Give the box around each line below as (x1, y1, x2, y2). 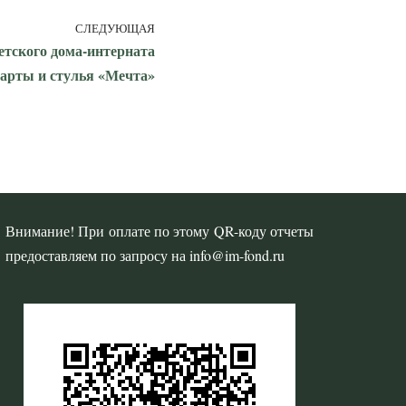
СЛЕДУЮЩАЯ (74, 19, 155, 36)
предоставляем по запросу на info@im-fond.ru (5, 246, 285, 265)
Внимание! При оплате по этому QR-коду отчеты (5, 221, 314, 240)
